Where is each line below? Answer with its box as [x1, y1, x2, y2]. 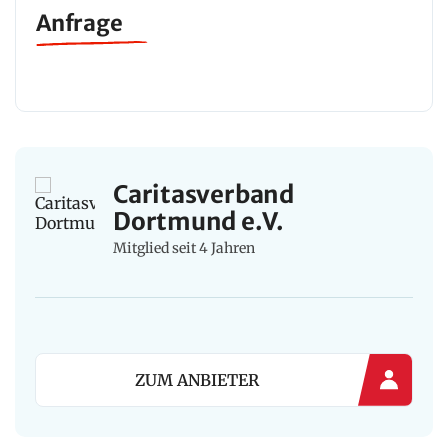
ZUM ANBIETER [134, 370, 259, 391]
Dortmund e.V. [113, 206, 285, 238]
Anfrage [36, 9, 123, 37]
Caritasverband [113, 179, 295, 211]
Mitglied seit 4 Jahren [113, 239, 255, 258]
